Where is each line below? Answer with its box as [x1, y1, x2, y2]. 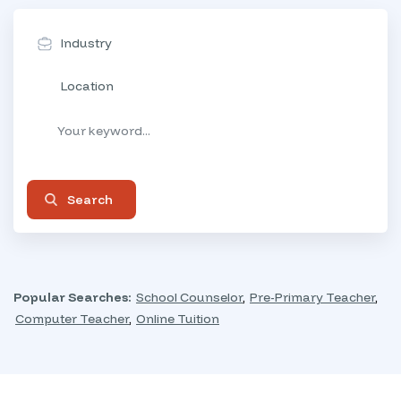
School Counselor [136, 289, 243, 305]
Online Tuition [136, 311, 219, 327]
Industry [61, 35, 112, 51]
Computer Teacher [15, 311, 129, 327]
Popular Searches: [13, 289, 132, 305]
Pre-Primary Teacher [250, 289, 375, 305]
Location [61, 78, 114, 94]
